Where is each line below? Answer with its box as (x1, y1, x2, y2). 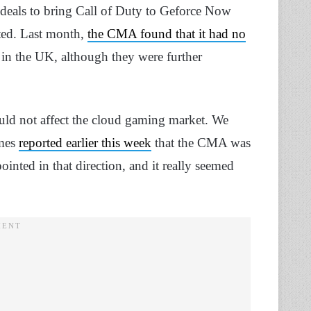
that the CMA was (151, 135, 251, 151)
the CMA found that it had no (87, 26, 246, 42)
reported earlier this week (19, 135, 151, 151)
